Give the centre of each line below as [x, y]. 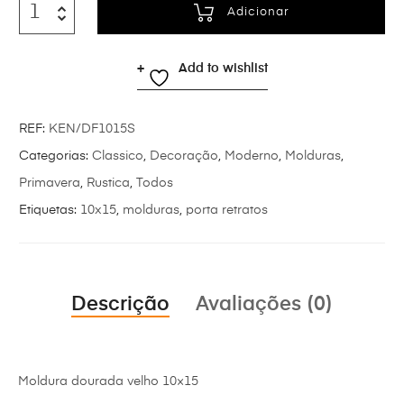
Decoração [184, 156]
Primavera [50, 183]
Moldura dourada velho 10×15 [108, 382]
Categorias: [55, 156]
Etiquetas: [50, 210]
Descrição [120, 305]
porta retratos [227, 210]
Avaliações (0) [264, 305]
